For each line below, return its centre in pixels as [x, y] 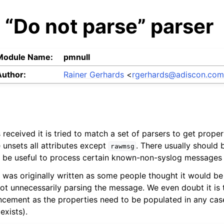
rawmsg [122, 146]
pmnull [77, 57]
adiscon [191, 75]
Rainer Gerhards [94, 75]
